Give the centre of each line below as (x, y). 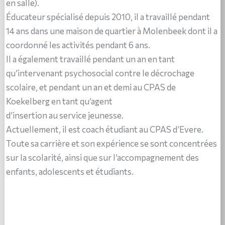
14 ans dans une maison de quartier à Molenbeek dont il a (112, 31)
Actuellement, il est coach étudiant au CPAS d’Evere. (105, 129)
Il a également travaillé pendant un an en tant (91, 59)
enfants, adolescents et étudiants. (70, 172)
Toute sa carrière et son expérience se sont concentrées (112, 143)
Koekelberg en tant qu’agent (60, 101)
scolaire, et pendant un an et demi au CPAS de (91, 87)
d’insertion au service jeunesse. (65, 115)
